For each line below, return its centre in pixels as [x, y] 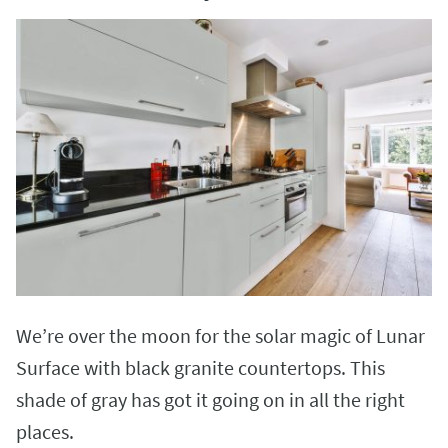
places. [47, 432]
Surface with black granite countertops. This [200, 368]
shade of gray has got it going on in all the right [210, 400]
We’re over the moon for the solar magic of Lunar [220, 336]
